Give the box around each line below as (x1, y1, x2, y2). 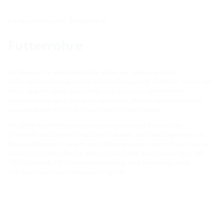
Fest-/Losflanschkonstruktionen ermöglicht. (8, 168, 126, 177)
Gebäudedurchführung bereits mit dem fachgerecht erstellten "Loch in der (8, 77, 212, 86)
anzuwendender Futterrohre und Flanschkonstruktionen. (8, 106, 162, 114)
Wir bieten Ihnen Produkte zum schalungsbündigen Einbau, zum (8, 121, 182, 130)
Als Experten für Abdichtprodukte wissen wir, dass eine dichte (8, 68, 176, 77)
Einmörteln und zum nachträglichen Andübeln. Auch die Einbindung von (8, 130, 203, 139)
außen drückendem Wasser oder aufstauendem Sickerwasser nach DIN (8, 149, 204, 158)
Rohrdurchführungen (8, 17, 65, 26)
